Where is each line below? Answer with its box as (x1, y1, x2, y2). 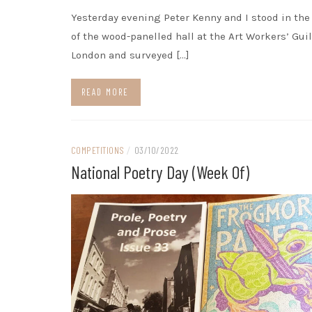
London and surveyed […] (71, 48, 189, 61)
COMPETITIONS (71, 143, 125, 156)
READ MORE (81, 86, 129, 97)
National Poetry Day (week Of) (71, 160, 249, 182)
